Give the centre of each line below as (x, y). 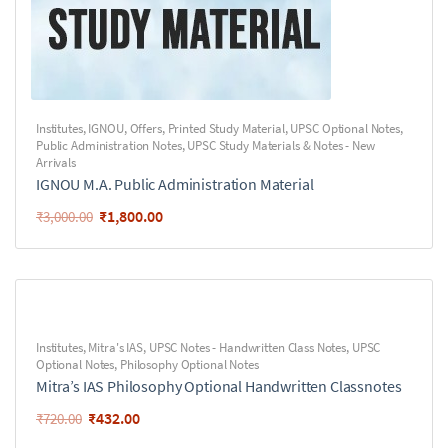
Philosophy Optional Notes (189, 364)
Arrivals (56, 162)
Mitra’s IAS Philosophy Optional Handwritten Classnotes (219, 386)
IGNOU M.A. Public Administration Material (175, 184)
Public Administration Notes (109, 145)
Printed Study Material (226, 128)
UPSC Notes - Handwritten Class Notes (247, 347)
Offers (145, 128)
